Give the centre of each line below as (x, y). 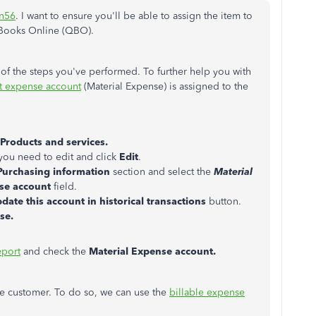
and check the (53, 251)
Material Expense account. (152, 251)
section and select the (160, 172)
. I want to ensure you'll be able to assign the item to (134, 16)
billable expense (207, 292)
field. (65, 187)
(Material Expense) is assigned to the (165, 86)
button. (225, 201)
